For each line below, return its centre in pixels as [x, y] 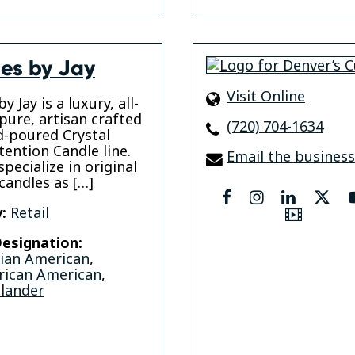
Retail [30, 213]
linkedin [323, 197]
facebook [262, 197]
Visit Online [265, 96]
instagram [296, 197]
